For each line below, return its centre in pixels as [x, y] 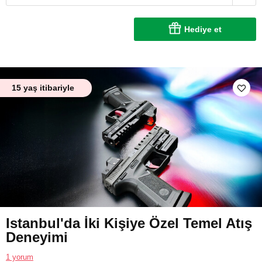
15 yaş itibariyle [43, 88]
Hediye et [203, 30]
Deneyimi [37, 237]
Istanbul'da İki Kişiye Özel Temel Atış [129, 223]
